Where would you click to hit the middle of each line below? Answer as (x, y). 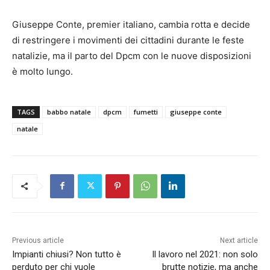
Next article (239, 240)
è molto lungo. (42, 71)
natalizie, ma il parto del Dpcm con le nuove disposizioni (132, 55)
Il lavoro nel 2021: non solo (205, 254)
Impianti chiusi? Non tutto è (67, 254)
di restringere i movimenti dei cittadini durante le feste (128, 40)
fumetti (146, 111)
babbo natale (69, 111)
